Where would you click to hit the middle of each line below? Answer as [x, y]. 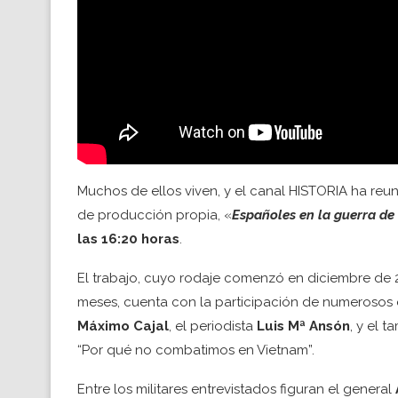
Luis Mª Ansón [303, 326]
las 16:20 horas [128, 239]
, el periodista [213, 326]
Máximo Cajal [123, 326]
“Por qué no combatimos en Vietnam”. [196, 350]
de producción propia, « [155, 215]
